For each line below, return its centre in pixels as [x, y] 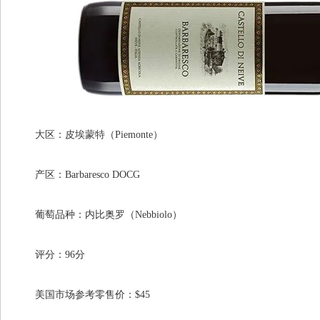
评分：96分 [50, 255]
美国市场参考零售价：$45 [82, 295]
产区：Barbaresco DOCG [77, 175]
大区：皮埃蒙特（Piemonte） [89, 135]
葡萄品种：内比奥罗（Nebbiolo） [99, 215]
